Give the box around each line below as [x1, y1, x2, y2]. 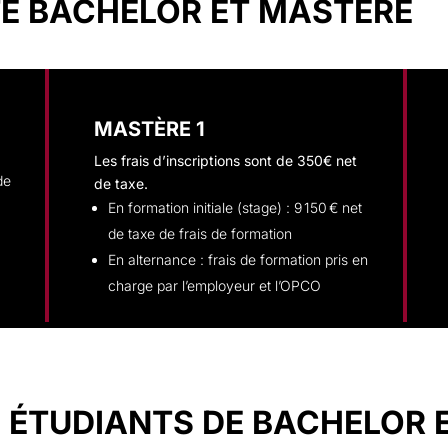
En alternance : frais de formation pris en [107, 251, 368, 268]
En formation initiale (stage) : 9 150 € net [107, 199, 362, 216]
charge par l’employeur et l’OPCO [107, 277, 321, 294]
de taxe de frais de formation [107, 225, 292, 242]
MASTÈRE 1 [93, 117, 205, 141]
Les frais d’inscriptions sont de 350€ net [93, 152, 357, 169]
